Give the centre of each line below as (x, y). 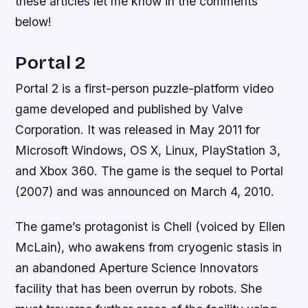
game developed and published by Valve (129, 109)
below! (34, 21)
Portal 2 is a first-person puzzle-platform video (145, 89)
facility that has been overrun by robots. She (139, 289)
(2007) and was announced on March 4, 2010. (145, 192)
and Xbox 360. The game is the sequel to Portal (150, 171)
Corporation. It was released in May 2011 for (138, 130)
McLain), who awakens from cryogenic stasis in (149, 247)
